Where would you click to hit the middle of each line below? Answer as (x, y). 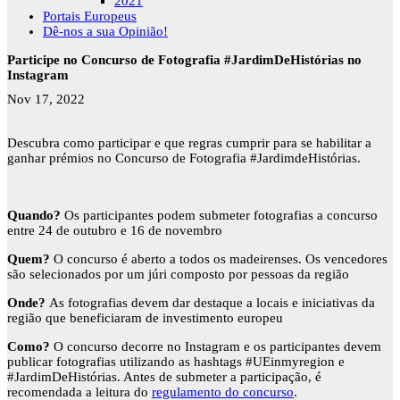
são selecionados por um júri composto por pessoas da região (178, 275)
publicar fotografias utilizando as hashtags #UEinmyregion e (176, 362)
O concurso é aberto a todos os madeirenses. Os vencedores (221, 259)
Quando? (36, 216)
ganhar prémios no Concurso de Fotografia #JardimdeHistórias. (184, 158)
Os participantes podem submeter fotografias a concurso (221, 216)
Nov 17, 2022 (46, 100)
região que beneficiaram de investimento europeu (145, 318)
